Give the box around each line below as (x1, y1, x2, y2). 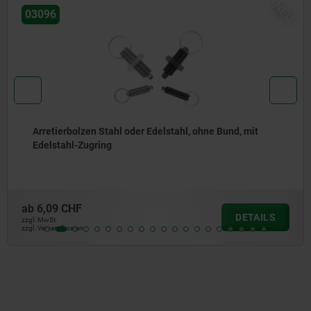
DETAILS (235, 212, 276, 224)
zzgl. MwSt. (22, 216, 58, 224)
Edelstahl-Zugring (33, 139, 112, 151)
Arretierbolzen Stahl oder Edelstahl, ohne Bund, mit (33, 125, 258, 137)
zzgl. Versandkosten (22, 224, 83, 233)
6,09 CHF (37, 202, 82, 216)
